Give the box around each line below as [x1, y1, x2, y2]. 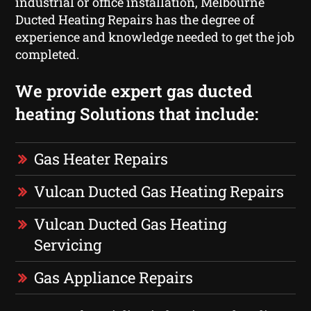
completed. [15, 45, 80, 62]
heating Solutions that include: [15, 102, 259, 125]
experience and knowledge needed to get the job [15, 28, 295, 45]
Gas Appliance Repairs [34, 267, 194, 287]
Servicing [34, 234, 102, 255]
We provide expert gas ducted [15, 79, 253, 102]
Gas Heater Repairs [34, 148, 169, 169]
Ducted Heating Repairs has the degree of [15, 10, 255, 28]
